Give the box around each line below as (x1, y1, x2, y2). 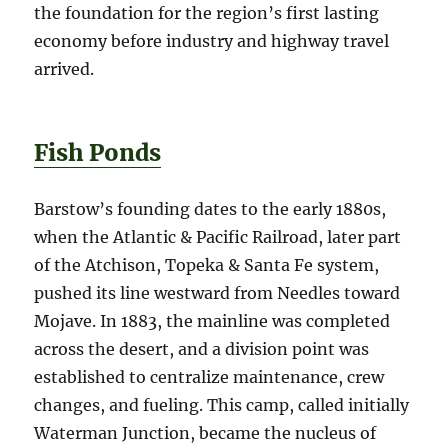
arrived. (34, 59, 95, 80)
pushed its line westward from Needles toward (34, 283, 401, 304)
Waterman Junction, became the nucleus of (34, 423, 377, 444)
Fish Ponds (34, 138, 162, 168)
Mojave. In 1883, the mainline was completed (34, 311, 391, 332)
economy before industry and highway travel (34, 31, 390, 52)
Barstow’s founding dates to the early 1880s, (34, 199, 387, 220)
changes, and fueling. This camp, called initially (34, 395, 410, 416)
